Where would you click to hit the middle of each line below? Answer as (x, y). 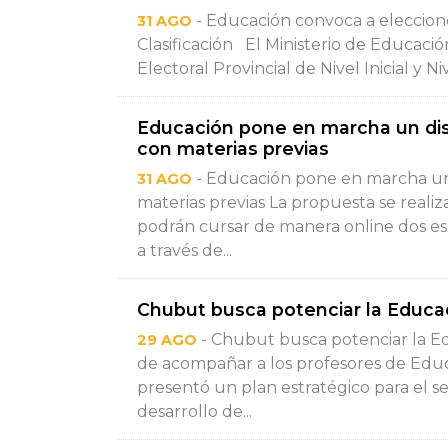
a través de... (184, 250)
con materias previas (233, 148)
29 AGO (167, 340)
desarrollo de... (194, 411)
